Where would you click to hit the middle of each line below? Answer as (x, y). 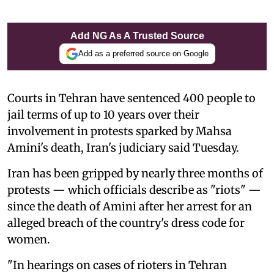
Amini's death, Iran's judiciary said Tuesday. (123, 147)
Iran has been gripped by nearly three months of (135, 173)
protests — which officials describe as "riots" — (134, 190)
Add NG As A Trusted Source (137, 35)
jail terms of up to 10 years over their (103, 114)
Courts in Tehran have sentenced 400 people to (131, 98)
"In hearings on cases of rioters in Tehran (117, 265)
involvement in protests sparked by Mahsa (120, 131)
